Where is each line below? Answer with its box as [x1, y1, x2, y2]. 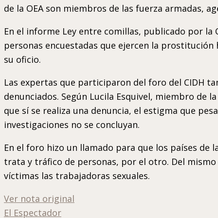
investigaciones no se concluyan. [4, 118, 140, 130]
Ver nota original [4, 192, 74, 204]
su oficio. [4, 53, 41, 65]
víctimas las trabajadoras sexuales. [4, 169, 150, 182]
